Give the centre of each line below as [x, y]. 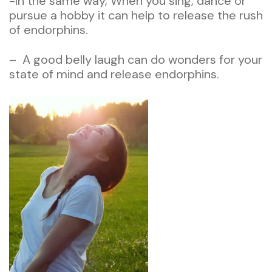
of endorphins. [49, 29]
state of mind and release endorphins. [114, 74]
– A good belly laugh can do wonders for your [136, 59]
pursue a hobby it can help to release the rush [136, 15]
